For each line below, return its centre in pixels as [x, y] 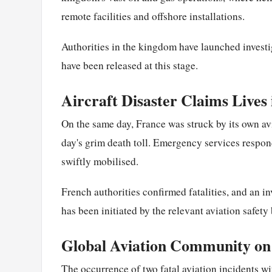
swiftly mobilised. [100, 161]
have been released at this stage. [130, 65]
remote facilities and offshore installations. [153, 16]
